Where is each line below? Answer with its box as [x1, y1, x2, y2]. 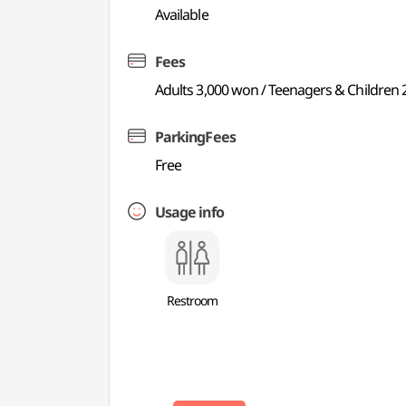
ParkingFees [155, 127, 236, 147]
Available [155, 5, 208, 24]
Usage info [155, 202, 224, 222]
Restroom [167, 292, 218, 309]
